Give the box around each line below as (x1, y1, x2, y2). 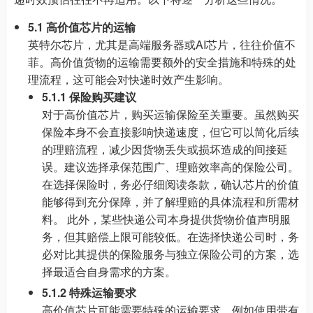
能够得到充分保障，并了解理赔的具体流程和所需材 (42, 194, 299, 210)
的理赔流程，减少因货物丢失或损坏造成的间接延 (42, 141, 288, 157)
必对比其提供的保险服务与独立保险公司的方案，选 (42, 246, 299, 262)
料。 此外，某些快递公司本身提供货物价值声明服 (42, 211, 291, 227)
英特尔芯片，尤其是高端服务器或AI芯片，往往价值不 (28, 36, 296, 52)
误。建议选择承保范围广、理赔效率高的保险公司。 (42, 159, 299, 175)
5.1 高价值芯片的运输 (28, 19, 136, 35)
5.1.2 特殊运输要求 (42, 284, 136, 300)
